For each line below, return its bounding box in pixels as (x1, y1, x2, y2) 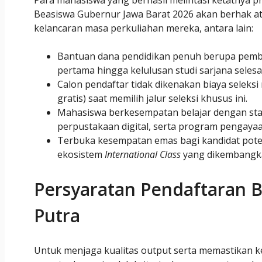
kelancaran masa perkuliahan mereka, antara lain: (34, 22, 253, 35)
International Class (105, 148, 181, 161)
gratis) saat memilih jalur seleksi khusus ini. (57, 92, 247, 105)
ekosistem (57, 148, 105, 161)
